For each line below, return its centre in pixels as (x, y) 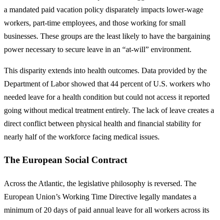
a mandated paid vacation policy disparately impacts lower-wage (104, 9)
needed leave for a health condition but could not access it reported (107, 97)
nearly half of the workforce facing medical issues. (82, 137)
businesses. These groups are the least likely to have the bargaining (107, 36)
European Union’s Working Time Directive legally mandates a (100, 197)
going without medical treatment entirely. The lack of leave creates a (109, 110)
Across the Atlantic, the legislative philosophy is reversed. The (100, 184)
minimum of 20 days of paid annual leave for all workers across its (107, 210)
